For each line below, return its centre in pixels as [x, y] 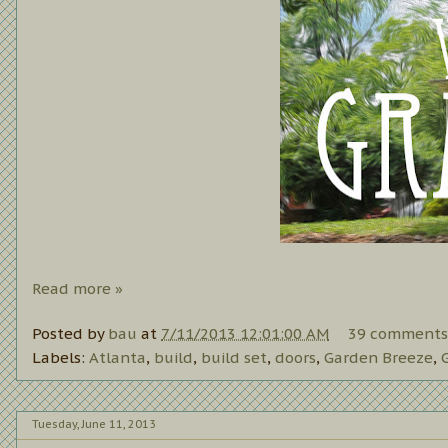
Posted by [70, 333]
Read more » [77, 289]
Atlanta [117, 357]
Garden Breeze [378, 357]
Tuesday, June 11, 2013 [94, 424]
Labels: [60, 357]
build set [234, 357]
